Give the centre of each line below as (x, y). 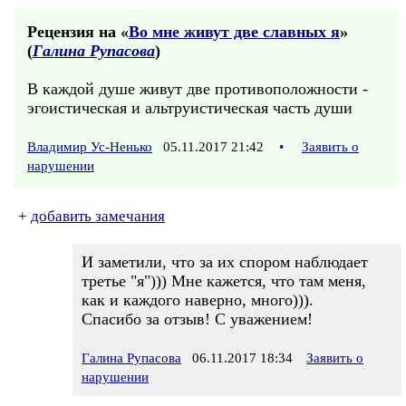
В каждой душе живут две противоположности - (198, 89)
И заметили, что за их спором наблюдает (225, 262)
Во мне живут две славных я (234, 32)
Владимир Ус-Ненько (90, 147)
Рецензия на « (78, 32)
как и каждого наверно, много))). (198, 300)
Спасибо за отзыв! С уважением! (197, 319)
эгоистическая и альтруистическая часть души (190, 108)
